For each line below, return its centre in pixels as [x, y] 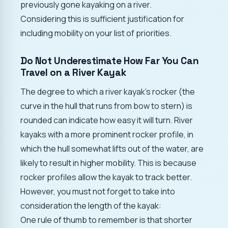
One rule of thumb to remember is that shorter [106, 220]
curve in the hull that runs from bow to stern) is [106, 106]
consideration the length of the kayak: [91, 205]
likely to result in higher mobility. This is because [108, 163]
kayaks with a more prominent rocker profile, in [107, 134]
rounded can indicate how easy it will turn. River [107, 120]
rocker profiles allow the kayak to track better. [106, 177]
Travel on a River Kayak [73, 72]
